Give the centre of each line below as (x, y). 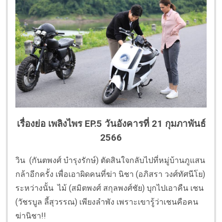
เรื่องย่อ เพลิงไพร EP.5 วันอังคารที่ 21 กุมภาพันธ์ (111, 124)
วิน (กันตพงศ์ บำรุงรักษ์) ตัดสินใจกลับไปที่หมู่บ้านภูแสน (110, 161)
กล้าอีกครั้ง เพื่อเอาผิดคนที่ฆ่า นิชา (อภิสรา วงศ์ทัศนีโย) (110, 174)
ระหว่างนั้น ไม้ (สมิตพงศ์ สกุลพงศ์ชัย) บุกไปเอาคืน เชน (110, 188)
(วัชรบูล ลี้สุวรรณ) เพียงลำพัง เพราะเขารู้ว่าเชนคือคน (107, 202)
